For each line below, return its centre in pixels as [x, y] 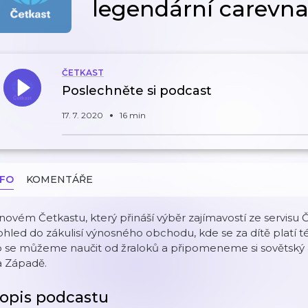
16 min [133, 115]
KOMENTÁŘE [59, 179]
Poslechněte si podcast [137, 91]
